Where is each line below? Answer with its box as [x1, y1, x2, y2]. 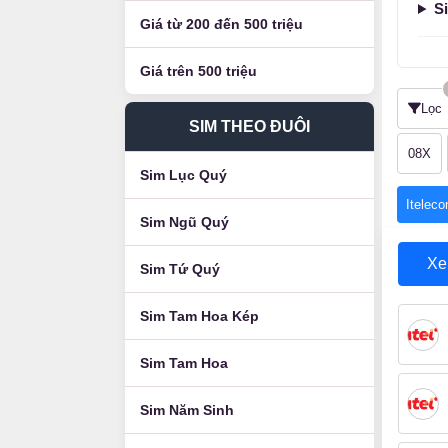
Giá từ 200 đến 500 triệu [140, 16, 303, 32]
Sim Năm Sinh [140, 402, 234, 418]
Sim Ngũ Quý [140, 214, 229, 230]
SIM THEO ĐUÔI [189, 118, 310, 135]
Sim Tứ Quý [140, 261, 220, 277]
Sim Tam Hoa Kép [140, 308, 259, 324]
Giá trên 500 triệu [140, 63, 257, 79]
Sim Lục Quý [140, 167, 227, 183]
